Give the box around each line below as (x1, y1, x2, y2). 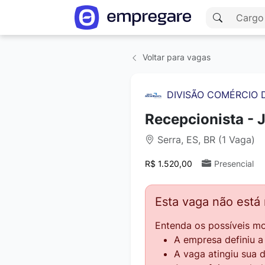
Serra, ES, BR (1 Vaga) (154, 134, 255, 146)
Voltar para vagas (140, 52, 211, 62)
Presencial (214, 159, 254, 169)
